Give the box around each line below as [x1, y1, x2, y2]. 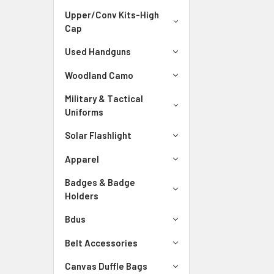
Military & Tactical [65, 93, 143, 104]
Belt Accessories [65, 237, 138, 248]
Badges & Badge [65, 177, 135, 188]
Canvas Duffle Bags [65, 261, 147, 272]
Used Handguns [65, 46, 131, 57]
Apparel [65, 153, 99, 165]
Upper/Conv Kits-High [65, 9, 159, 20]
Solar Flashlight [65, 130, 131, 141]
